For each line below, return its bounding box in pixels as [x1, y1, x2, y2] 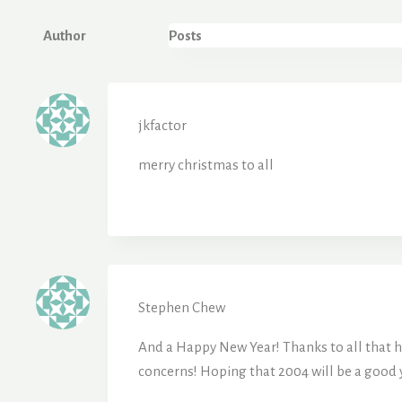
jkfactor [138, 117, 187, 133]
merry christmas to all [138, 156, 274, 172]
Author [43, 27, 86, 43]
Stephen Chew [138, 299, 225, 315]
